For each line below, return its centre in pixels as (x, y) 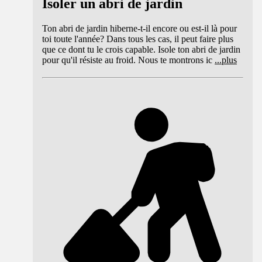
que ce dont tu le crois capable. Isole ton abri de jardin (141, 50)
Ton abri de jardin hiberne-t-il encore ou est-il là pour (139, 29)
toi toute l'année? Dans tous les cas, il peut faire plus (138, 39)
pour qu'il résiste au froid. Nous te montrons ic (127, 60)
